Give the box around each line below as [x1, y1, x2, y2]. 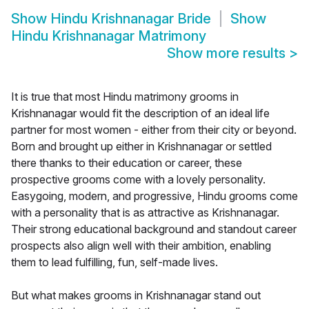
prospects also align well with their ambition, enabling [11, 239, 271, 253]
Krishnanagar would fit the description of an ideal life [11, 106, 270, 121]
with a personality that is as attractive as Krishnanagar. [11, 206, 279, 220]
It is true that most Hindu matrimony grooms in [11, 90, 239, 104]
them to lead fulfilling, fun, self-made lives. [11, 255, 218, 270]
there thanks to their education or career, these [11, 156, 242, 170]
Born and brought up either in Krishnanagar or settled [11, 139, 272, 154]
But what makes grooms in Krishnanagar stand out [11, 288, 261, 303]
